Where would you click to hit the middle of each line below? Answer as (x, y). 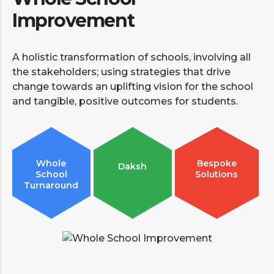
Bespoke (217, 163)
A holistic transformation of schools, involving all (131, 57)
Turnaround (51, 185)
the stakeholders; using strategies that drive (121, 72)
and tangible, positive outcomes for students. (125, 101)
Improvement (73, 20)
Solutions (217, 174)
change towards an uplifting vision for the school (133, 86)
